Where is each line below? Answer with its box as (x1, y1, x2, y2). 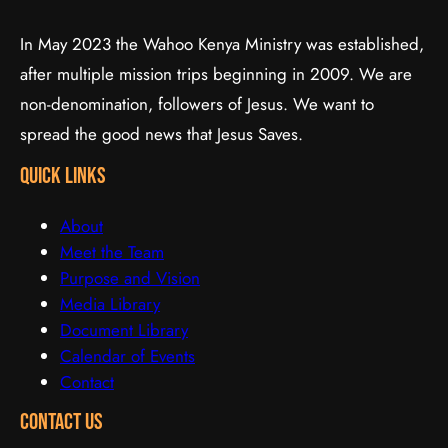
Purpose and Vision (60, 265, 200, 290)
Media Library (60, 291, 160, 316)
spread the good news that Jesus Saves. (20, 121, 303, 146)
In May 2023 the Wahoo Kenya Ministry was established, (20, 31, 424, 56)
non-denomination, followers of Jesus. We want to (20, 91, 374, 116)
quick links (20, 162, 106, 190)
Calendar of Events (60, 343, 195, 368)
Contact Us (20, 408, 103, 436)
